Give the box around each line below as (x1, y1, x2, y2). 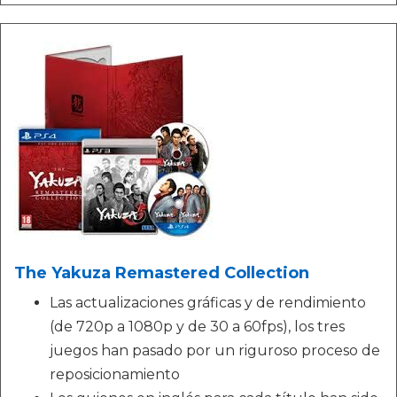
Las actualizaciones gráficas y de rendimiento (50, 294, 366, 311)
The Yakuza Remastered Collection (14, 263, 309, 283)
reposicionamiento (50, 366, 180, 383)
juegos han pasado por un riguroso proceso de (50, 342, 380, 359)
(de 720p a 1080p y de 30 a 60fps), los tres (50, 318, 345, 335)
